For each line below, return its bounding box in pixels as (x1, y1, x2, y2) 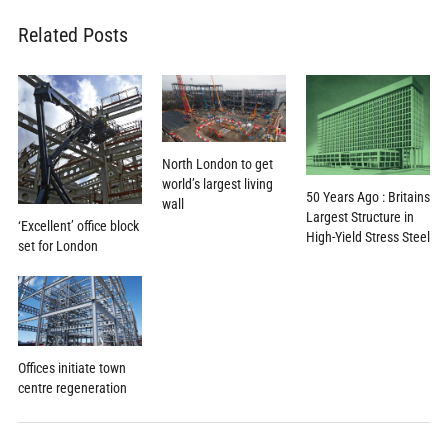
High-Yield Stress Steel (306, 229, 431, 246)
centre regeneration (17, 379, 127, 396)
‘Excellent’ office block (17, 217, 139, 234)
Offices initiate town (17, 359, 126, 376)
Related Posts (17, 23, 128, 47)
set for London (17, 237, 98, 254)
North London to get (161, 155, 273, 172)
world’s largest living (161, 175, 273, 192)
